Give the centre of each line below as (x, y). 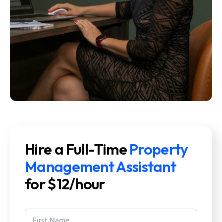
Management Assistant (100, 167)
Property (159, 149)
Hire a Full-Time (77, 149)
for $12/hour (65, 184)
